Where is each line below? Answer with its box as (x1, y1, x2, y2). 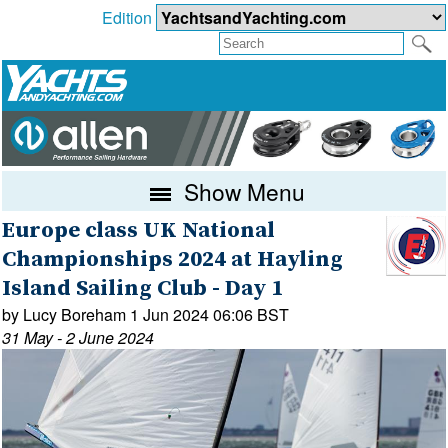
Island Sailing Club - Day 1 (2, 273, 284, 303)
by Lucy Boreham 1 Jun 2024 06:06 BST (2, 302, 290, 326)
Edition (101, 6, 156, 30)
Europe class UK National (2, 215, 276, 245)
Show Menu (178, 174, 306, 207)
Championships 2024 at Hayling (2, 244, 344, 274)
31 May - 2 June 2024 (2, 325, 155, 349)
